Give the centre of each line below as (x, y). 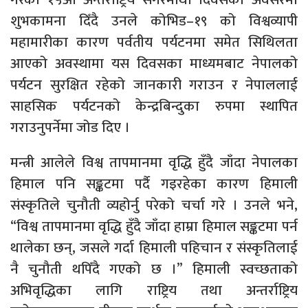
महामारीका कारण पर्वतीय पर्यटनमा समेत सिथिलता (154, 42)
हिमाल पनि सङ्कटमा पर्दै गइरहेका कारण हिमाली (154, 184)
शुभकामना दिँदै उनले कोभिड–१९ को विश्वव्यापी (154, 21)
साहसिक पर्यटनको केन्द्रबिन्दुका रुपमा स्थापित (154, 106)
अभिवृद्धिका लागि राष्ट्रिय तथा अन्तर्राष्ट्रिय (154, 290)
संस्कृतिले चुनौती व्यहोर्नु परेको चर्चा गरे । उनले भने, (154, 205)
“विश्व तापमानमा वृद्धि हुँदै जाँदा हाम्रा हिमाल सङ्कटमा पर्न (154, 226)
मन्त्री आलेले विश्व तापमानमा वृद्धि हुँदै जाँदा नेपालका (154, 162)
